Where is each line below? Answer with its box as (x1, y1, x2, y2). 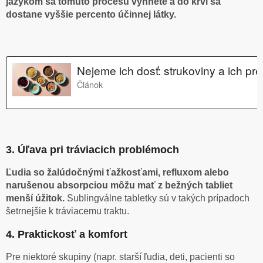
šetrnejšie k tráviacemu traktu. (6, 206, 129, 217)
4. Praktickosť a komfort (6, 228, 127, 241)
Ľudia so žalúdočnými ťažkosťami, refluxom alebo (6, 167, 229, 178)
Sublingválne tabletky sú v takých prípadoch (67, 193, 249, 204)
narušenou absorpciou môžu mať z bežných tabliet (6, 180, 232, 191)
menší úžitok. (6, 193, 67, 204)
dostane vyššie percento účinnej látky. (6, 9, 176, 20)
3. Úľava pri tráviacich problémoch (6, 144, 179, 156)
